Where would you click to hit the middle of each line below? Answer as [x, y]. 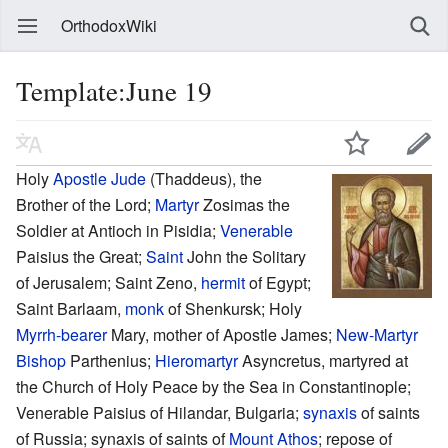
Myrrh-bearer [61, 334]
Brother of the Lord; [85, 204]
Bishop [41, 360]
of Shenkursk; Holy [233, 308]
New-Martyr [377, 334]
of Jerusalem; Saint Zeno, [108, 282]
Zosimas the [244, 204]
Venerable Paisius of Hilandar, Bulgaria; [159, 412]
